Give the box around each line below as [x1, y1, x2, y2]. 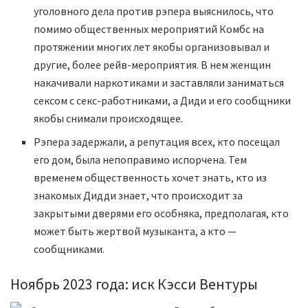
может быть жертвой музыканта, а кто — [34, 223, 237, 238]
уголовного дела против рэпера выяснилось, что [34, 3, 274, 18]
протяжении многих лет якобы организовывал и [34, 39, 270, 54]
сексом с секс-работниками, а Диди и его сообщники [34, 93, 291, 107]
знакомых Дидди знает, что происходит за [34, 188, 243, 202]
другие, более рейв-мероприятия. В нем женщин [34, 57, 272, 71]
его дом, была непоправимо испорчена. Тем [34, 152, 247, 166]
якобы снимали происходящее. [34, 111, 184, 125]
